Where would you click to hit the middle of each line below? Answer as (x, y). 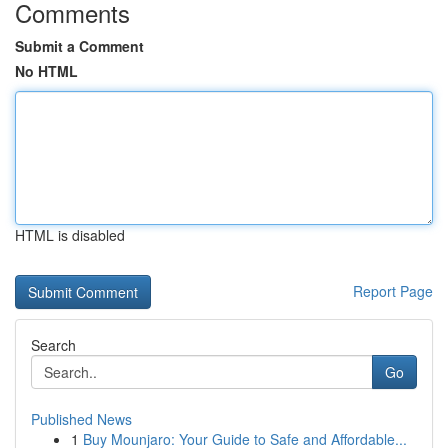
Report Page (393, 291)
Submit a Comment (79, 46)
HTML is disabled (70, 235)
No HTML (46, 71)
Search (53, 345)
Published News (81, 419)
